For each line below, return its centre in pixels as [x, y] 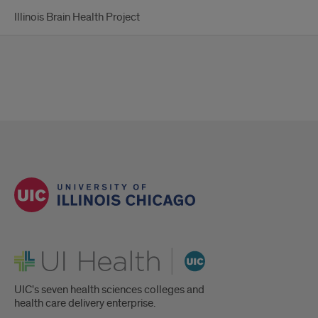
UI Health [35, 253]
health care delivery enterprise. [85, 303]
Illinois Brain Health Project [77, 17]
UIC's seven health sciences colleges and [109, 290]
